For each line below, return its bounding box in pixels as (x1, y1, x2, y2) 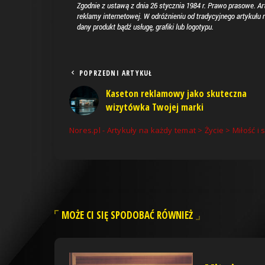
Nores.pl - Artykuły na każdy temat (69, 124, 196, 135)
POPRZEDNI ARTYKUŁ (79, 67, 153, 78)
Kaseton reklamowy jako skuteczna (106, 86, 247, 100)
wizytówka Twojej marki (106, 100, 203, 114)
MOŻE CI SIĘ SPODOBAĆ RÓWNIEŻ (62, 208, 193, 222)
